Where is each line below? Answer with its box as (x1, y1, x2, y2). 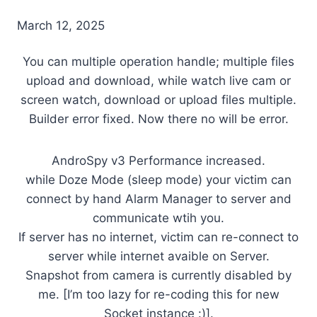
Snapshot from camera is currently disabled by (25, 268, 292, 282)
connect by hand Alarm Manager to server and (25, 192, 292, 206)
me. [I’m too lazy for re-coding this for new (38, 287, 279, 301)
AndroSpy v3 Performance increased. (52, 154, 265, 168)
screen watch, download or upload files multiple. (21, 93, 296, 107)
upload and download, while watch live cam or (26, 74, 291, 88)
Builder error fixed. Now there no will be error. (28, 112, 289, 126)
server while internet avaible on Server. (47, 249, 270, 263)
